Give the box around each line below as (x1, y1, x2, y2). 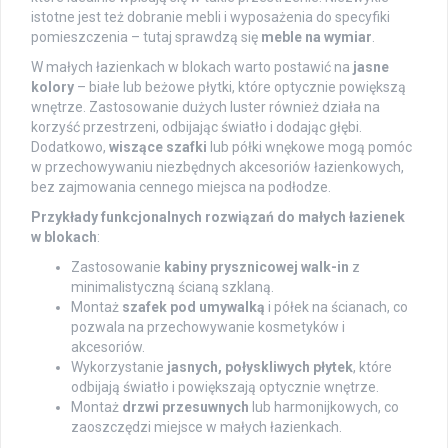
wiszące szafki (109, 138, 207, 155)
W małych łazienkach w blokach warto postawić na (31, 58, 353, 75)
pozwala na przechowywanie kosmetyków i (71, 318, 345, 335)
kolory (31, 78, 74, 95)
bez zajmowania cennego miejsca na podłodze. (31, 178, 331, 195)
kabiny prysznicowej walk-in (164, 258, 349, 275)
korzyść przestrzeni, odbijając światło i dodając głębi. (31, 118, 362, 135)
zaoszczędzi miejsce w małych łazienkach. (71, 418, 342, 435)
